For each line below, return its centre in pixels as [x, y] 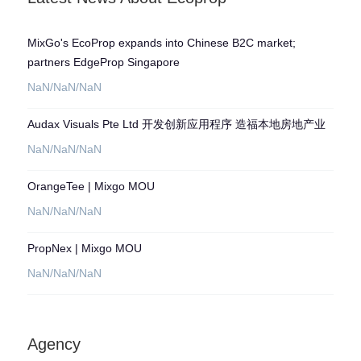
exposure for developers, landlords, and [228, 36]
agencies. [158, 50]
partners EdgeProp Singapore [103, 62]
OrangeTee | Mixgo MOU [91, 186]
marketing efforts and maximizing [214, 21]
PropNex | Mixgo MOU [84, 248]
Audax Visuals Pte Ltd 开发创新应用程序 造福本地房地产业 [176, 124]
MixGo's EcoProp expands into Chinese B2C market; [161, 43]
